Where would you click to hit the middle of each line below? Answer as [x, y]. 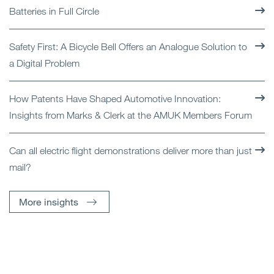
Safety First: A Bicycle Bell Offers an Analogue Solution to [128, 46]
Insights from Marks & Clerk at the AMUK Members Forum [131, 115]
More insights [49, 201]
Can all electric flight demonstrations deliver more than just [131, 150]
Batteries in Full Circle [54, 11]
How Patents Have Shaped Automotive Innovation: [115, 98]
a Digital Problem [44, 63]
